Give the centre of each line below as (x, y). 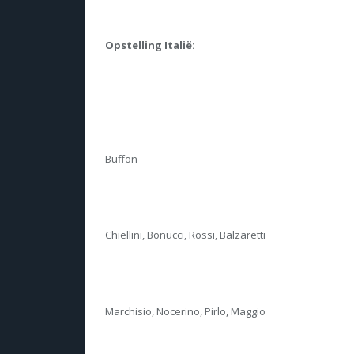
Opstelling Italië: (150, 45)
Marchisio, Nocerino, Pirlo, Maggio (185, 311)
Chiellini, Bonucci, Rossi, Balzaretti (185, 235)
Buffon (121, 158)
